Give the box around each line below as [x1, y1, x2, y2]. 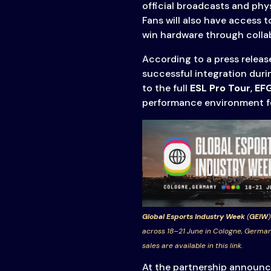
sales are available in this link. [142, 241, 243, 251]
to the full [142, 82, 190, 95]
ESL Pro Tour [189, 82, 250, 95]
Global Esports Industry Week [142, 212, 245, 222]
